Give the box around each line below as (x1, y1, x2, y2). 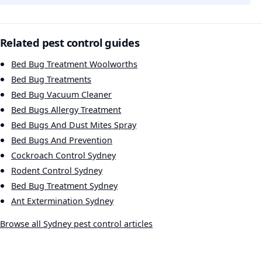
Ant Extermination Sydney (11, 195, 114, 206)
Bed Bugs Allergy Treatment (11, 104, 122, 115)
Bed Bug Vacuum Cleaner (11, 88, 112, 100)
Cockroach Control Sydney (11, 149, 116, 161)
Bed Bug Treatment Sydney (11, 180, 118, 191)
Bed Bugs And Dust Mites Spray (11, 119, 137, 130)
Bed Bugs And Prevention (11, 134, 113, 146)
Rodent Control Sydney (11, 164, 103, 176)
